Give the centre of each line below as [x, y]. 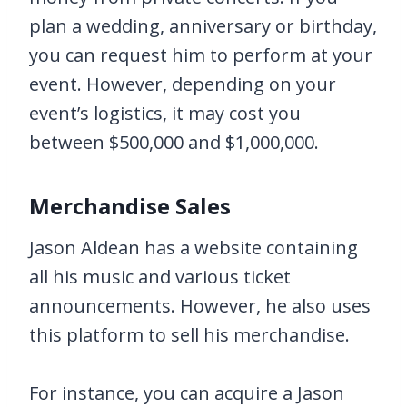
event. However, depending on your [183, 84]
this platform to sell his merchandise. [189, 335]
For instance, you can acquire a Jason [187, 393]
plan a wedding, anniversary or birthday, [203, 26]
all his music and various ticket [160, 277]
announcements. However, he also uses [200, 306]
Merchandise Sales [130, 206]
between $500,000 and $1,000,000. [174, 142]
